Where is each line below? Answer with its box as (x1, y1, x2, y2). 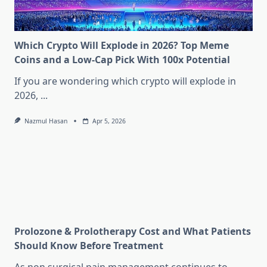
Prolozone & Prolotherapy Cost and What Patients (14, 225, 251, 238)
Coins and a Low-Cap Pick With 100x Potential (14, 53, 230, 67)
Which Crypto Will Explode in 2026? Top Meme (14, 39, 229, 52)
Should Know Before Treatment (14, 239, 163, 253)
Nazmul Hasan (24, 117, 67, 126)
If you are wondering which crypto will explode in (14, 74, 236, 88)
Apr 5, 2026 (92, 117, 126, 126)
